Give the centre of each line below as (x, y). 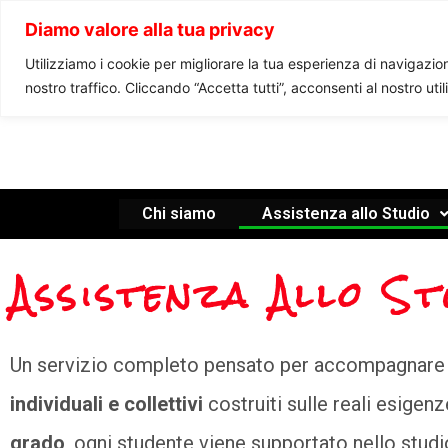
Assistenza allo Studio (345, 213)
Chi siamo (178, 213)
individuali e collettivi (106, 404)
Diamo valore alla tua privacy (150, 29)
